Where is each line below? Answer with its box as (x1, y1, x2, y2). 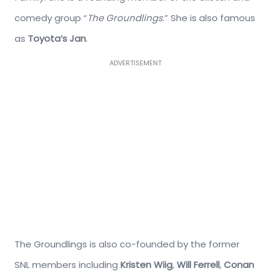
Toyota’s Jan (28, 31, 86, 45)
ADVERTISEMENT (109, 57, 162, 68)
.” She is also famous (163, 11, 255, 24)
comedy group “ (15, 11, 87, 24)
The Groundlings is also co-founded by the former (15, 237, 240, 250)
